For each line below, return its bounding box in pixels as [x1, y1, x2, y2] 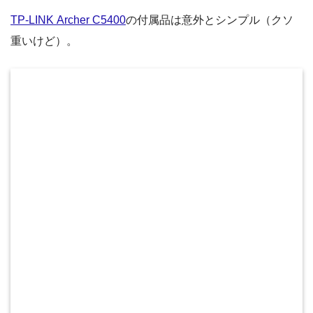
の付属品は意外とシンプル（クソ [126, 14, 293, 27]
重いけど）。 [10, 35, 78, 48]
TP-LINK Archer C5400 [10, 14, 126, 27]
